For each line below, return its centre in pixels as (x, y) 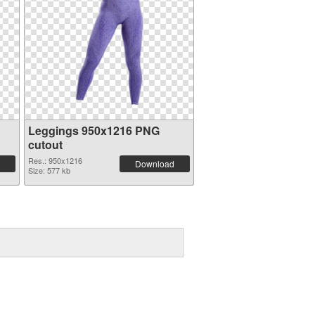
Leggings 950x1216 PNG (94, 130)
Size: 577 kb (49, 170)
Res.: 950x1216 (55, 160)
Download (154, 163)
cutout (45, 144)
